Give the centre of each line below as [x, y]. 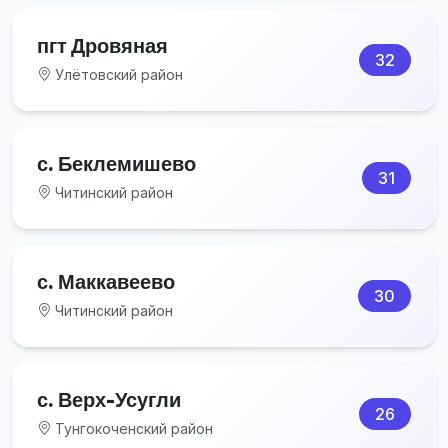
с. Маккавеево [106, 281]
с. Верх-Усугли [109, 399]
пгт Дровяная [102, 45]
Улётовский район [117, 74]
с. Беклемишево [116, 163]
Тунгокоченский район [132, 428]
